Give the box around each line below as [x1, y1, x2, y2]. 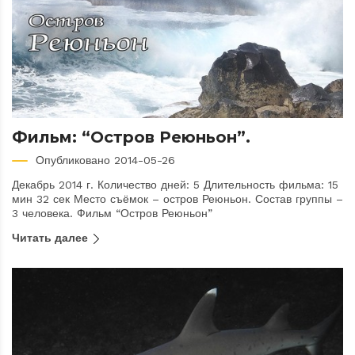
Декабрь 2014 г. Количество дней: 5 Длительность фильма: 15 [12, 178, 338, 192]
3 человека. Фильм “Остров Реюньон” [12, 207, 212, 220]
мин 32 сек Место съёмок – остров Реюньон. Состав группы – [12, 193, 343, 206]
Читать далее [12, 231, 91, 245]
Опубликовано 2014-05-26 [36, 154, 175, 167]
